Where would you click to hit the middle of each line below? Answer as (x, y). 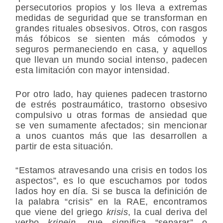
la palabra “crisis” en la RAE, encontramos (111, 201)
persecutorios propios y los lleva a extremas (111, 7)
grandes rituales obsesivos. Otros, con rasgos (111, 28)
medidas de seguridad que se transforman (106, 18)
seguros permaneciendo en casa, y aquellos (111, 49)
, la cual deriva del (167, 212)
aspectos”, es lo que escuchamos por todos (111, 180)
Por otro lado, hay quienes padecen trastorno (111, 94)
